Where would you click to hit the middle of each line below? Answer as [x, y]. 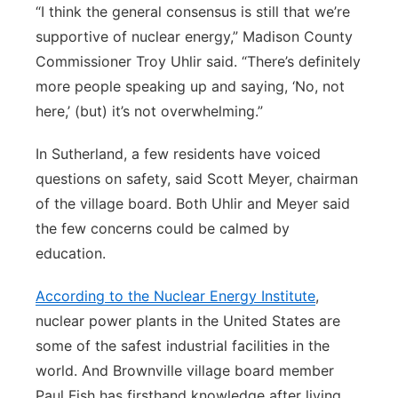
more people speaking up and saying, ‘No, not [190, 86]
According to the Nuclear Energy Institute [175, 296]
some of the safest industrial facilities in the [183, 346]
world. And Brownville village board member [185, 370]
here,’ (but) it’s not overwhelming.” [149, 111]
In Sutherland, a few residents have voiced [178, 154]
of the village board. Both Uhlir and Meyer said [193, 203]
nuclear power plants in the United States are [188, 321]
